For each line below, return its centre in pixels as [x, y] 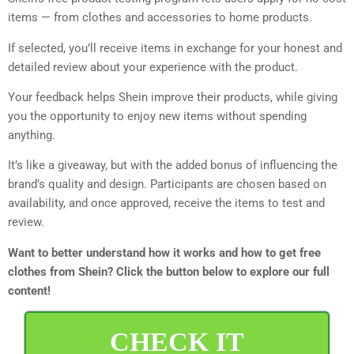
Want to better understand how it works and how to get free [164, 252]
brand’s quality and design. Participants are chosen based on [167, 185]
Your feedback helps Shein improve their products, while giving [173, 97]
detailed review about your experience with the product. [153, 67]
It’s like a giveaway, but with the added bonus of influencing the [173, 166]
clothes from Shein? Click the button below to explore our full [169, 271]
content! [29, 290]
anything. [32, 135]
